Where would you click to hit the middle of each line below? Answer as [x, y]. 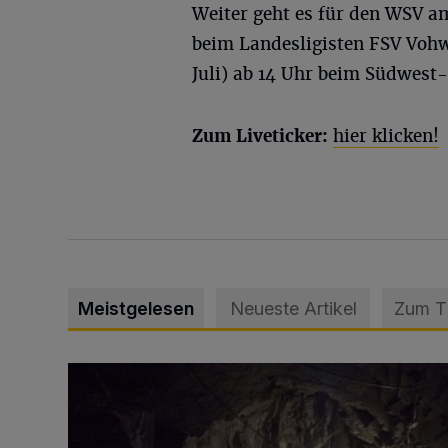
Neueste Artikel [293, 308]
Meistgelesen [136, 308]
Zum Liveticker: [260, 135]
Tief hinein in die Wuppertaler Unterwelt [208, 373]
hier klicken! [386, 135]
